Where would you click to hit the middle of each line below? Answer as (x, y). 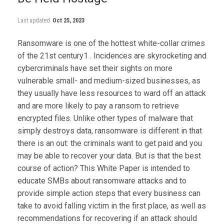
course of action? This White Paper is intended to (104, 168)
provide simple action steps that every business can (109, 193)
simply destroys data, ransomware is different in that (110, 130)
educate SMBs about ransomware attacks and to (102, 180)
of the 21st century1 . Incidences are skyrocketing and (112, 55)
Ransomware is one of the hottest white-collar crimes (111, 43)
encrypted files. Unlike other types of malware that (105, 118)
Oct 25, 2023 (68, 20)
